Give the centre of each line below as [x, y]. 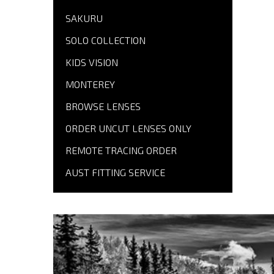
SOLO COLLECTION [106, 40]
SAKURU [84, 18]
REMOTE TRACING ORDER [121, 150]
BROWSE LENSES [103, 106]
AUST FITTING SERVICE [115, 172]
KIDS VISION [92, 62]
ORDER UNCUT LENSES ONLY [128, 128]
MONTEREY [90, 84]
